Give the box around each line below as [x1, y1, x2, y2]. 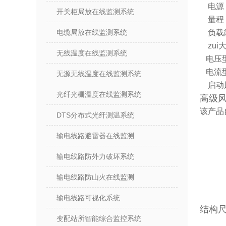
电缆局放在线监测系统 [56, 28, 127, 36]
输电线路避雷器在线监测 [56, 132, 134, 140]
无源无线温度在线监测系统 [56, 70, 141, 78]
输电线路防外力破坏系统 [56, 152, 134, 160]
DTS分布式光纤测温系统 [56, 111, 134, 119]
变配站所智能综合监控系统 [56, 214, 141, 222]
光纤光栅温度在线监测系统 [56, 90, 141, 98]
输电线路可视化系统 [56, 194, 120, 202]
